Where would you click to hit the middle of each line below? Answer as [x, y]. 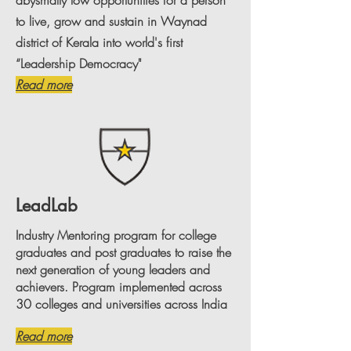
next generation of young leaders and [113, 270]
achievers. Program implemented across [119, 287]
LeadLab [47, 205]
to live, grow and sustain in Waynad [111, 21]
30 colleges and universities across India [121, 304]
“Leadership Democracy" [78, 63]
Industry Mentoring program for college [116, 235]
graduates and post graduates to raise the [123, 252]
